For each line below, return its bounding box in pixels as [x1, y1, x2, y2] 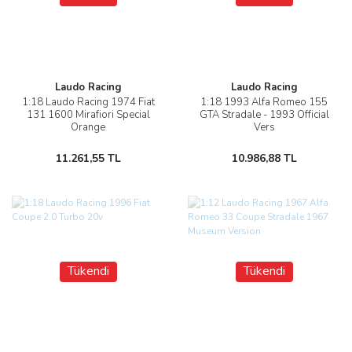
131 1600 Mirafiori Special [26, 108, 150, 123]
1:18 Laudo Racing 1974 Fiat [21, 95, 155, 110]
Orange [71, 120, 105, 135]
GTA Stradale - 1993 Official [199, 108, 329, 123]
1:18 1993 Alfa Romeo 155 [200, 95, 328, 110]
